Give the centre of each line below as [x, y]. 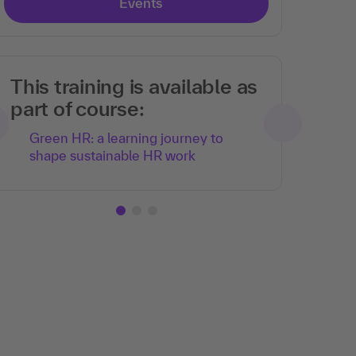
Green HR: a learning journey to [126, 138]
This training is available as [134, 86]
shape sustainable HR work [112, 155]
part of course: [77, 108]
